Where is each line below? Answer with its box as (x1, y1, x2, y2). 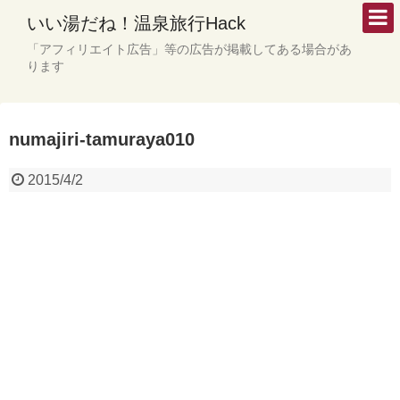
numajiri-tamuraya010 (9, 129, 195, 149)
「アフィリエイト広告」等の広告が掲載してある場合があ (27, 42, 352, 56)
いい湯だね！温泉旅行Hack (27, 13, 246, 33)
